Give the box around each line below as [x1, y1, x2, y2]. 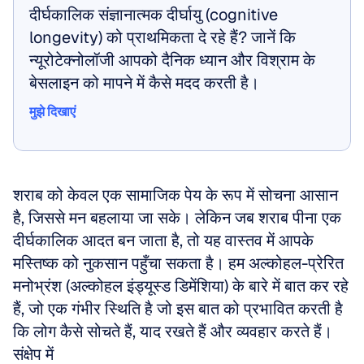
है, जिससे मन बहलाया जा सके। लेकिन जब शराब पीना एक [13, 207, 341, 228]
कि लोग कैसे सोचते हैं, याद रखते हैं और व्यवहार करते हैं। [13, 321, 332, 342]
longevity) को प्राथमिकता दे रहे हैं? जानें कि [29, 27, 296, 48]
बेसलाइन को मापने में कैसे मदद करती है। [29, 72, 259, 93]
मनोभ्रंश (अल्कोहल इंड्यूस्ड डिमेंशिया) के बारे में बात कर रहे [13, 275, 349, 297]
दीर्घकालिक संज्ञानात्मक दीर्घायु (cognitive [29, 4, 278, 25]
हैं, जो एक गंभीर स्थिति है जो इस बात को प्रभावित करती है [13, 298, 343, 319]
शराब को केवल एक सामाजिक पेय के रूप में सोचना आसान [13, 184, 338, 206]
